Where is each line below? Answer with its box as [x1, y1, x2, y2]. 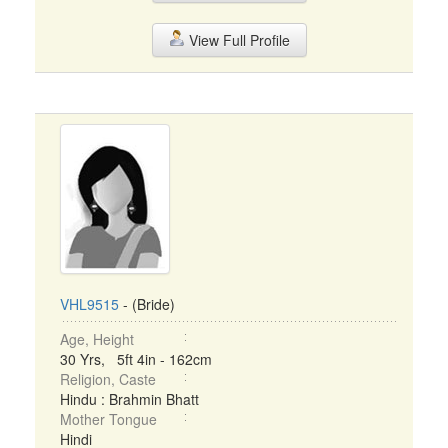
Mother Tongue [60, 409, 157, 429]
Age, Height [60, 329, 134, 349]
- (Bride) [119, 294, 175, 314]
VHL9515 [60, 294, 119, 314]
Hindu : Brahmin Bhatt [60, 389, 199, 409]
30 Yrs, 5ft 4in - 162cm [60, 349, 212, 369]
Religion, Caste [60, 369, 156, 389]
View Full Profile [184, 30, 290, 50]
